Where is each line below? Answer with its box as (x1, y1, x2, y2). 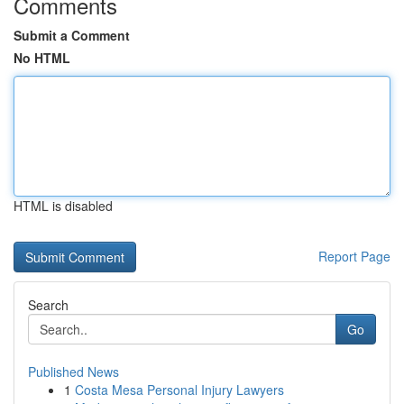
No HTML (14, 49, 70, 67)
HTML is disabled (14, 197, 113, 215)
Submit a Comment (14, 26, 130, 44)
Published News (28, 363, 119, 381)
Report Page (318, 247, 390, 265)
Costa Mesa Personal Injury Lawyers (75, 381, 284, 399)
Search (28, 296, 69, 314)
